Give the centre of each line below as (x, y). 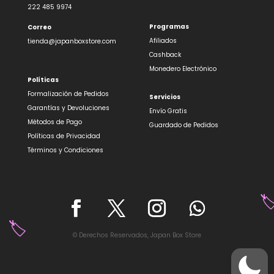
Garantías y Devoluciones (68, 108)
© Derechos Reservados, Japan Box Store (137, 235)
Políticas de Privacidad (64, 136)
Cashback (165, 55)
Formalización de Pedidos (68, 94)
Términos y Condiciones (65, 150)
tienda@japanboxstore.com (72, 42)
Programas (169, 27)
